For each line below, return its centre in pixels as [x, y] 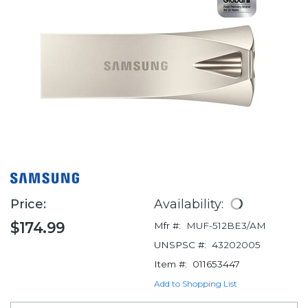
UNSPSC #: [180, 245]
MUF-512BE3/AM [226, 226]
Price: [30, 205]
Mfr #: [167, 226]
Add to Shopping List [196, 284]
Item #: [170, 264]
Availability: [190, 204]
